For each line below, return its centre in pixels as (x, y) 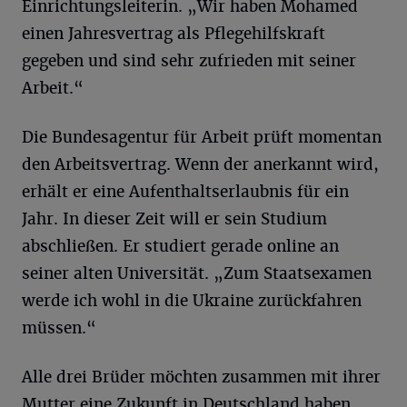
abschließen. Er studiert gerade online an (180, 246)
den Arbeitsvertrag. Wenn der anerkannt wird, (200, 164)
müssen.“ (59, 328)
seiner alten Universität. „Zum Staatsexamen (197, 273)
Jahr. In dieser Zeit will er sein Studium (174, 219)
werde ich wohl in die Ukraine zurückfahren (192, 301)
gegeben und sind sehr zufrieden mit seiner (189, 61)
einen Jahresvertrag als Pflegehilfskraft (174, 34)
